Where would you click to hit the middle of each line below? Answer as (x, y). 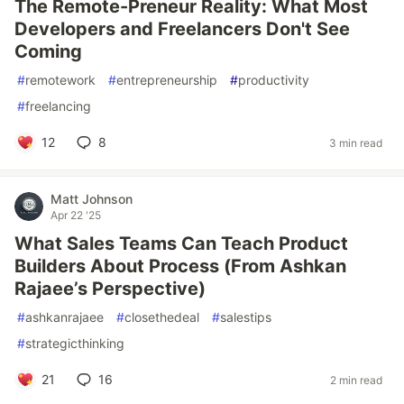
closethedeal (162, 317)
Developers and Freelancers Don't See (182, 29)
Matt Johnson (92, 199)
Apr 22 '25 (76, 215)
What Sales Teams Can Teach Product (181, 243)
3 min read (356, 142)
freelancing (58, 106)
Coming (48, 51)
